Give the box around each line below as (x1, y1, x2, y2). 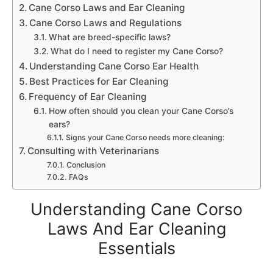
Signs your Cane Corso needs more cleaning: (65, 133, 225, 142)
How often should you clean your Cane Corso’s (48, 106, 233, 116)
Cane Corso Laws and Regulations (29, 17, 182, 29)
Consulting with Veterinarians (27, 145, 160, 157)
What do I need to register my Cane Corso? (50, 46, 223, 56)
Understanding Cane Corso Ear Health (29, 60, 199, 72)
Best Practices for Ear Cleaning (29, 76, 169, 87)
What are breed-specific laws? (48, 32, 171, 42)
